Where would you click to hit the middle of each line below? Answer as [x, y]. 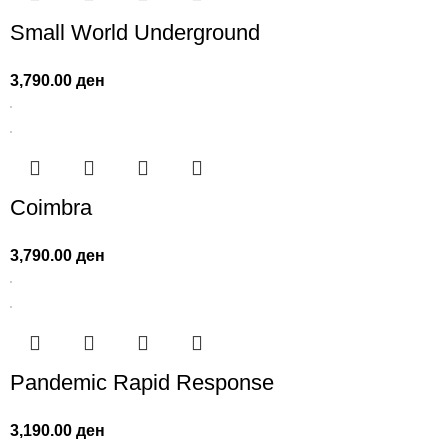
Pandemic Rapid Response [142, 383]
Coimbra [51, 208]
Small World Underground [135, 33]
